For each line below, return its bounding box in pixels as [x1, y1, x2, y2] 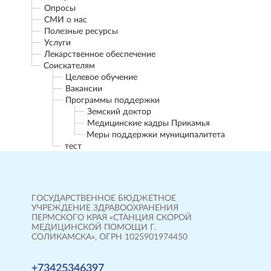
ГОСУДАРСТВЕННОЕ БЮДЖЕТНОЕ [31, 194, 176, 203]
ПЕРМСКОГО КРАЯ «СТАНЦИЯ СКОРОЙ [31, 214, 192, 222]
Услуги [44, 39, 71, 47]
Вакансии [65, 85, 102, 93]
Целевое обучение [65, 73, 137, 82]
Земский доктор [87, 108, 151, 116]
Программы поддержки [65, 96, 160, 105]
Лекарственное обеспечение [44, 50, 155, 59]
